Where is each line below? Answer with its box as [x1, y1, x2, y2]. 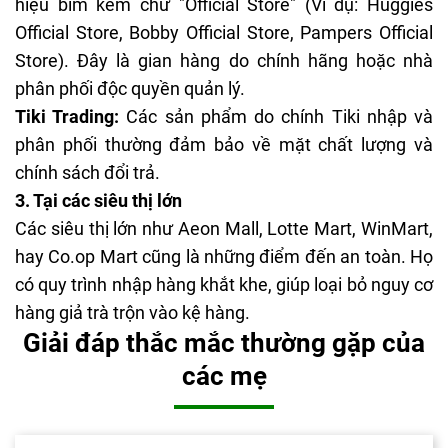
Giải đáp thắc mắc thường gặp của [23, 328, 425, 359]
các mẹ [181, 361, 267, 392]
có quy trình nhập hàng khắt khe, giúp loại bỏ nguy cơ [15, 274, 433, 296]
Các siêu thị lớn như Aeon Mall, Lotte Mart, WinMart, [15, 218, 433, 240]
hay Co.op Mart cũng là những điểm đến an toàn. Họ [15, 246, 433, 268]
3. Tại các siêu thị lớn [15, 190, 182, 212]
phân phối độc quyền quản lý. [15, 78, 245, 100]
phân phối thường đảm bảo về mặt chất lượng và [15, 134, 433, 156]
